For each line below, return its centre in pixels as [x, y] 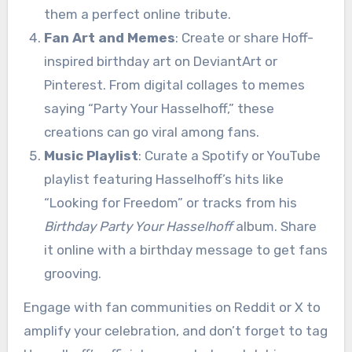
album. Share [274, 226]
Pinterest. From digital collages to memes [174, 84]
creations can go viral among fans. [151, 132]
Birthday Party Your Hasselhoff [138, 226]
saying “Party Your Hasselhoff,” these [159, 108]
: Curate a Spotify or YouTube [229, 155]
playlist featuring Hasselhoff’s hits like [163, 179]
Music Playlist [91, 155]
